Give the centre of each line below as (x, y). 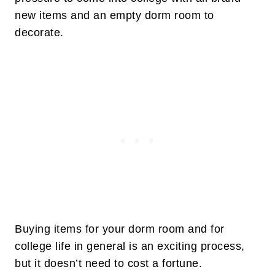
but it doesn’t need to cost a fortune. (108, 264)
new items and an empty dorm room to (114, 16)
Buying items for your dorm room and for (120, 229)
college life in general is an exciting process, (130, 246)
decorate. (39, 33)
